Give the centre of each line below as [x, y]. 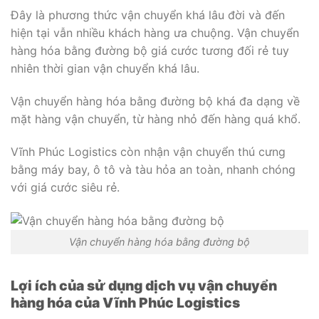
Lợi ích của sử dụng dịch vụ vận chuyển [144, 286]
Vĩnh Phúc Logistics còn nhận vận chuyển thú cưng [148, 151]
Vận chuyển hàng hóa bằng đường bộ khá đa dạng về [155, 101]
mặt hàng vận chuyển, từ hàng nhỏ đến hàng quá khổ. [156, 119]
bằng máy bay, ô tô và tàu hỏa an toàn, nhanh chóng [153, 169]
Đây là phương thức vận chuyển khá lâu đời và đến [148, 15]
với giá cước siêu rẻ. [65, 187]
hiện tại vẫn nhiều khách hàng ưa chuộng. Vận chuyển [155, 33]
